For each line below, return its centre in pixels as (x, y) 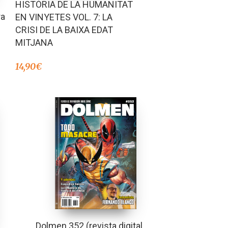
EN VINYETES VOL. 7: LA (64, 17)
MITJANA (34, 43)
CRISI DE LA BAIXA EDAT (64, 30)
